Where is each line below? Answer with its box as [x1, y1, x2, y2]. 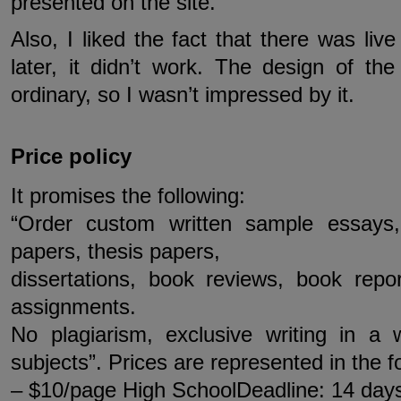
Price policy [11, 144, 132, 168]
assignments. [11, 294, 136, 319]
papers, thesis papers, [11, 239, 220, 263]
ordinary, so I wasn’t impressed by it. [11, 82, 354, 107]
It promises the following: [11, 183, 245, 208]
